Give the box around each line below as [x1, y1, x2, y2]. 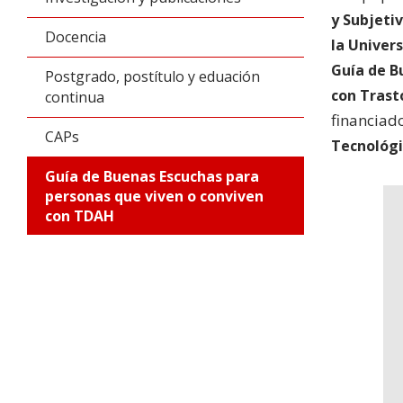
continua [45, 87, 104, 107]
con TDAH [45, 206, 114, 226]
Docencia [45, 27, 106, 47]
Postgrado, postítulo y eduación [45, 67, 260, 86]
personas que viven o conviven [45, 186, 264, 206]
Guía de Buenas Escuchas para [45, 166, 259, 186]
